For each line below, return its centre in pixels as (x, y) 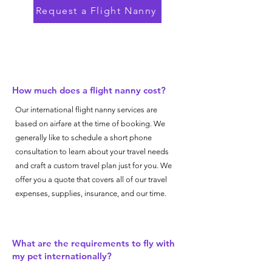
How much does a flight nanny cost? (89, 90)
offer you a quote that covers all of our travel (91, 179)
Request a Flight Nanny (96, 10)
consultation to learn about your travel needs (92, 151)
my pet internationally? (62, 256)
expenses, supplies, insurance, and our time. (92, 193)
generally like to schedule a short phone (83, 138)
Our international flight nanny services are (86, 110)
